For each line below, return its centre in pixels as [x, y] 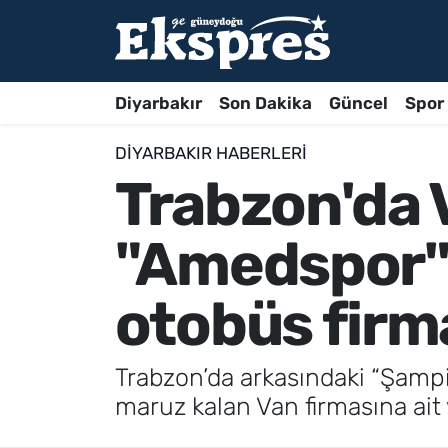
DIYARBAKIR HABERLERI [210, 153]
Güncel [358, 102]
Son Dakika [265, 102]
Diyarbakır [158, 102]
